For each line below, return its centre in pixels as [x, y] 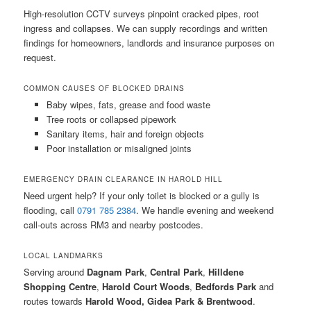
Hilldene [226, 271]
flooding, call [51, 210]
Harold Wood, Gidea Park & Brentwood [169, 301]
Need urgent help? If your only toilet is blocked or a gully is [142, 195]
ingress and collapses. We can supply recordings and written [146, 28]
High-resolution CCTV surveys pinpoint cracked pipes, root [142, 13]
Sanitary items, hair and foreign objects [125, 133]
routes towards [55, 301]
